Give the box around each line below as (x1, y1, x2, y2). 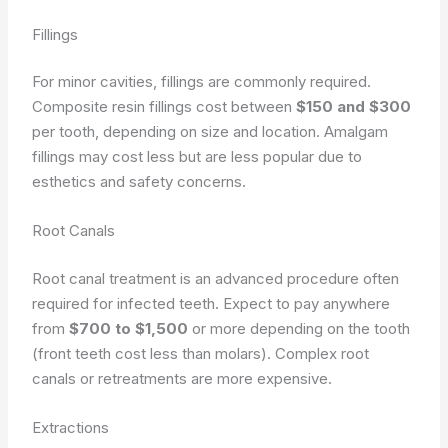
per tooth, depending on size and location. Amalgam (32, 122, 389, 141)
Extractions (32, 417, 110, 437)
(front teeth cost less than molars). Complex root (32, 343, 370, 363)
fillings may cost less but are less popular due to (32, 147, 363, 166)
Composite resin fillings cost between (32, 97, 297, 116)
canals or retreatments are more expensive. (32, 368, 333, 388)
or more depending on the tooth (188, 318, 411, 338)
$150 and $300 (296, 97, 412, 116)
